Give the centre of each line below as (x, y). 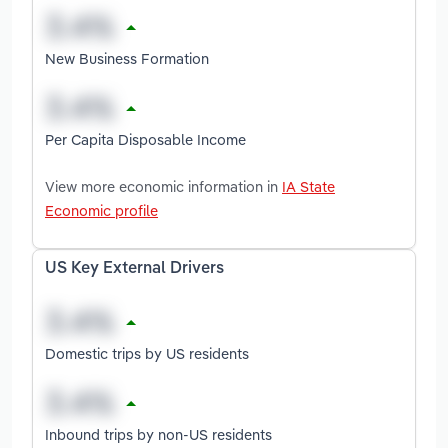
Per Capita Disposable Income (145, 139)
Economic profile (101, 210)
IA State (308, 186)
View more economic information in (163, 186)
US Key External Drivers (134, 268)
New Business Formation (127, 58)
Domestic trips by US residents (147, 353)
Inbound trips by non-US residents (158, 434)
